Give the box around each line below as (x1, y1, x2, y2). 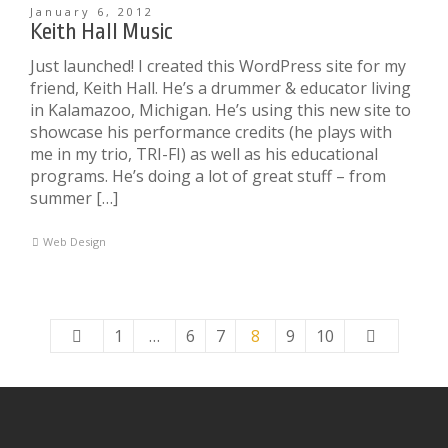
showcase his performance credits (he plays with (30, 121, 392, 143)
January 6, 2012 (30, 4, 154, 19)
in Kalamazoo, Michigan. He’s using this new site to (30, 99, 411, 121)
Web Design (43, 234, 107, 249)
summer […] (30, 187, 118, 209)
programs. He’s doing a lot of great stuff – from (30, 165, 386, 187)
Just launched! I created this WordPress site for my (30, 55, 406, 77)
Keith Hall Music (30, 19, 173, 45)
